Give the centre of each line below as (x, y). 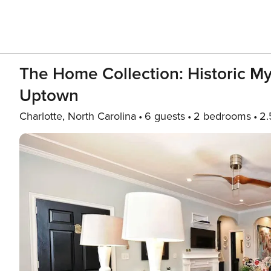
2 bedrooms (222, 116)
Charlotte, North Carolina (78, 116)
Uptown (49, 96)
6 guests (165, 116)
